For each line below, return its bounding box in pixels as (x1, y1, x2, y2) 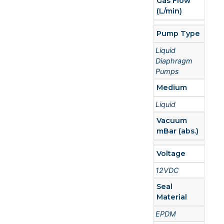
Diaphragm (155, 56, 193, 65)
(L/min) (156, 6, 182, 15)
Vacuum (156, 116, 187, 125)
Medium (156, 83, 187, 92)
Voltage (156, 149, 186, 158)
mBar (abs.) (156, 126, 199, 135)
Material (156, 192, 187, 201)
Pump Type (156, 29, 200, 38)
